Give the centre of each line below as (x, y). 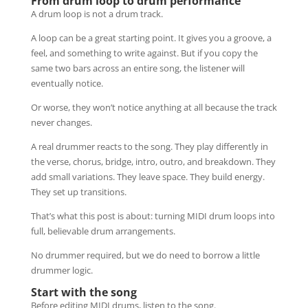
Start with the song (84, 292)
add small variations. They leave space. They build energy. (147, 176)
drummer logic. (62, 270)
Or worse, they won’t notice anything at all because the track (154, 107)
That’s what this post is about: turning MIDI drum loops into (153, 216)
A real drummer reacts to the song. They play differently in (149, 146)
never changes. (61, 122)
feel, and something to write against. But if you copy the (144, 53)
